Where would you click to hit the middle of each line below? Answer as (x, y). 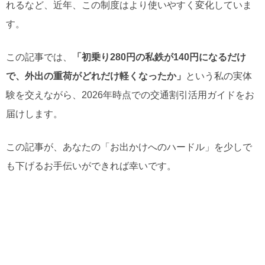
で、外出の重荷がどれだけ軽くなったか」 (96, 76)
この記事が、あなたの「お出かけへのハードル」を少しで (129, 147)
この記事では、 (39, 57)
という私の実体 (219, 76)
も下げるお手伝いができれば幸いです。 (91, 166)
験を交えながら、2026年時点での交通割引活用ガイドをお (130, 95)
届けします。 (34, 114)
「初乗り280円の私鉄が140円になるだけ (159, 57)
